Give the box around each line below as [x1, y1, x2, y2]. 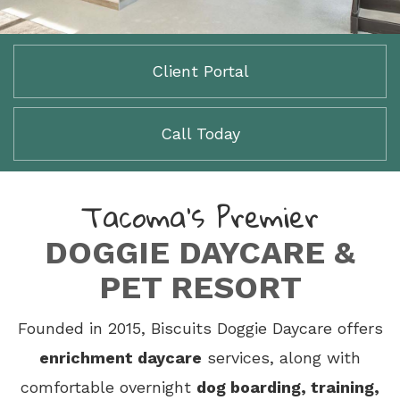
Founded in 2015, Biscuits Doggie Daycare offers [17, 319, 383, 337]
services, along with [202, 348, 361, 367]
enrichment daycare [39, 348, 202, 367]
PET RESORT [98, 269, 302, 306]
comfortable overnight [21, 378, 196, 396]
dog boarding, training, [196, 378, 379, 396]
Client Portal [151, 62, 249, 80]
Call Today [160, 124, 240, 143]
